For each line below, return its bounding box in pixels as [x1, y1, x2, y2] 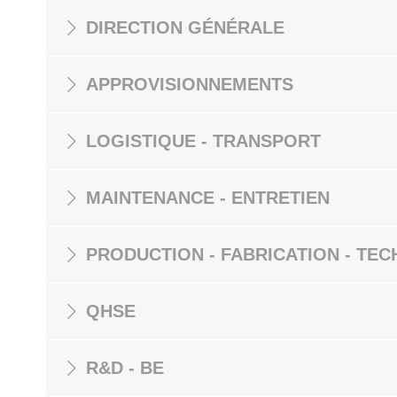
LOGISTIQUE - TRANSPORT [86, 131, 321, 151]
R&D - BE [86, 358, 164, 378]
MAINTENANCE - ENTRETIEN [86, 188, 330, 207]
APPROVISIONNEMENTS [86, 74, 293, 94]
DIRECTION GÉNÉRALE [86, 18, 284, 37]
